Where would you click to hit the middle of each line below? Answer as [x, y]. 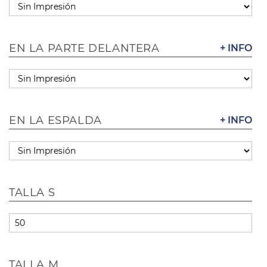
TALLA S [32, 192]
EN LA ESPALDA [55, 120]
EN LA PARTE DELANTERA [84, 48]
